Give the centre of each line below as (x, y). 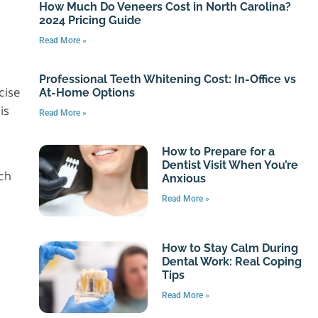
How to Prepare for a (219, 151)
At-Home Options (87, 92)
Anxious (184, 178)
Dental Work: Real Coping (232, 261)
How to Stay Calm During (230, 248)
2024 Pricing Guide (90, 20)
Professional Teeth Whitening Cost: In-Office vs (167, 79)
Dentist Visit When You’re (230, 165)
